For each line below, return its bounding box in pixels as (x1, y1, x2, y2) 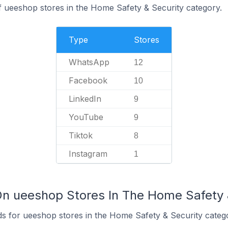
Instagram (69, 149, 107, 159)
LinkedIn (69, 94, 101, 104)
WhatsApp (69, 57, 109, 67)
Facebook (69, 75, 107, 85)
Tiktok (69, 130, 93, 140)
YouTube (69, 112, 103, 122)
